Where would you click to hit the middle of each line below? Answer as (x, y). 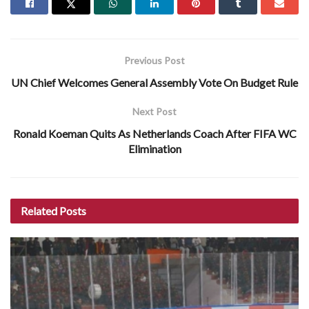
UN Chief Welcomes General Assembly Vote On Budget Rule (154, 82)
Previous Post (154, 60)
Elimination (154, 148)
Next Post (154, 111)
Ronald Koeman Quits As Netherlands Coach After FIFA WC (154, 133)
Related (39, 210)
